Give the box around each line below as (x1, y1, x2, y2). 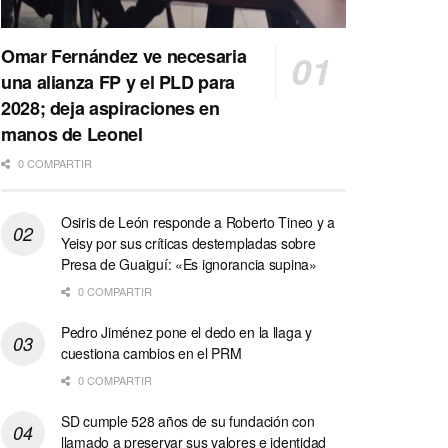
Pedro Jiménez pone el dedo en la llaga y (61, 321, 312, 342)
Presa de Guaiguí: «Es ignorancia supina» (61, 253, 317, 274)
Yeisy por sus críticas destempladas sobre (61, 232, 316, 253)
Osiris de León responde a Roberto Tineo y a (61, 211, 335, 232)
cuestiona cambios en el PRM (61, 342, 242, 363)
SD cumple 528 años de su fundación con (61, 410, 315, 431)
